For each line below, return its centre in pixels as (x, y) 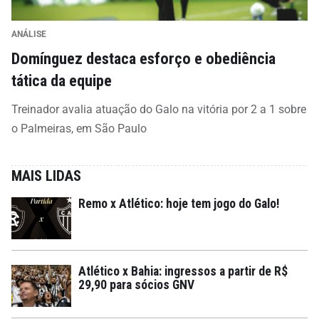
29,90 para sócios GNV (136, 284)
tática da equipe (62, 80)
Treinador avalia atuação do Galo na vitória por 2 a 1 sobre (159, 109)
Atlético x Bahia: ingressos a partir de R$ (183, 271)
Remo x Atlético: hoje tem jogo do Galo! (179, 203)
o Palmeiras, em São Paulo (79, 128)
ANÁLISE (29, 34)
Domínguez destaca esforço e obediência (143, 58)
